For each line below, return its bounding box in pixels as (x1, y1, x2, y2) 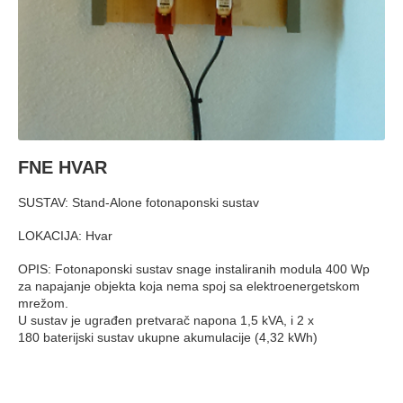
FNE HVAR (18, 92, 107, 112)
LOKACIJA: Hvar (18, 163, 112, 178)
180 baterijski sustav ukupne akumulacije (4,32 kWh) (18, 264, 318, 280)
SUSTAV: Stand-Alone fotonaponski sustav (18, 130, 259, 145)
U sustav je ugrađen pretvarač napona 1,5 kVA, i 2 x (18, 247, 314, 263)
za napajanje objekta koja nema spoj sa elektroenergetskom (18, 213, 360, 228)
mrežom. (18, 230, 68, 246)
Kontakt (18, 351, 78, 370)
